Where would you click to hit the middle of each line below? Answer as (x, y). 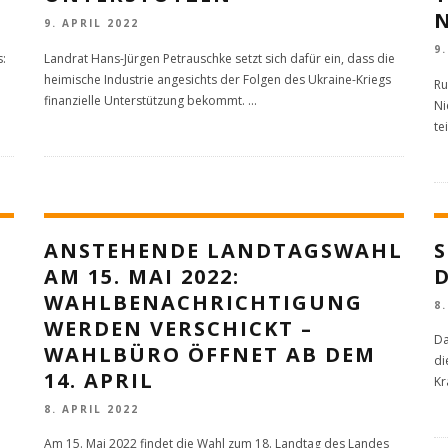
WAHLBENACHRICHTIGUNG (203, 302)
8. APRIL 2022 (91, 408)
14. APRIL (99, 380)
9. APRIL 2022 (91, 23)
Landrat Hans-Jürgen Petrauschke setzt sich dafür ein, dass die (219, 58)
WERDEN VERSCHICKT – (178, 328)
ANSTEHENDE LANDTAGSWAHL (223, 250)
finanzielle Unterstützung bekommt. (146, 100)
